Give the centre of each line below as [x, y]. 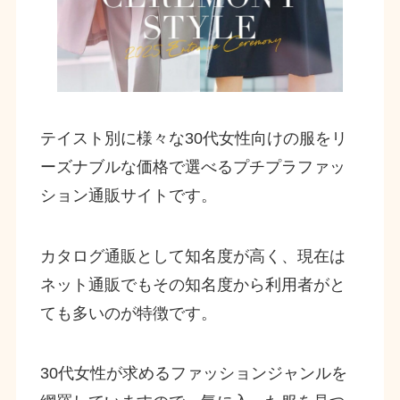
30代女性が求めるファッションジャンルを [193, 374]
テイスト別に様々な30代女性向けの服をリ [193, 138]
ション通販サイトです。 [128, 195]
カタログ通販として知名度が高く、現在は [192, 256]
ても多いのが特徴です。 [128, 313]
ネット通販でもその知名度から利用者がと [192, 284]
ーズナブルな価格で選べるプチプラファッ [192, 167]
